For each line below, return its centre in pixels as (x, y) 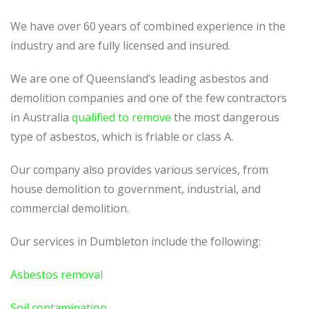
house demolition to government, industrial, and (136, 189)
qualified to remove (121, 117)
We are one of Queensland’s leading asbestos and (139, 79)
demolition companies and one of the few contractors (149, 98)
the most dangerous (225, 117)
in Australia (41, 117)
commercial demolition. (70, 208)
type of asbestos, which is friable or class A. (122, 137)
